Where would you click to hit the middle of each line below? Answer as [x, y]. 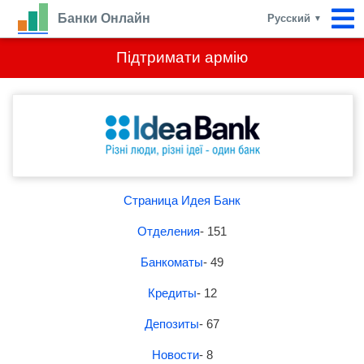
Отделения [169, 231]
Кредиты [172, 293]
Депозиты [172, 324]
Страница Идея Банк [182, 200]
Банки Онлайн [104, 18]
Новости [175, 355]
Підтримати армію [182, 57]
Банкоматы [172, 262]
